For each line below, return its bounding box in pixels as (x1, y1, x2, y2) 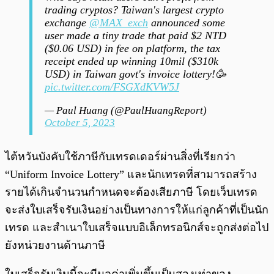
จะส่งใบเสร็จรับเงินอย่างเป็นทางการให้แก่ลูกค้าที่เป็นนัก (5, 204, 268, 217)
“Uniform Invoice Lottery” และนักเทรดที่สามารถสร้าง (5, 168, 257, 181)
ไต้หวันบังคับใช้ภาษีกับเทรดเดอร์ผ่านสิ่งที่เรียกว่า (5, 150, 235, 163)
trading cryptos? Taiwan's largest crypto (45, 4, 224, 17)
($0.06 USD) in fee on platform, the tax (45, 42, 220, 55)
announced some (148, 17, 225, 29)
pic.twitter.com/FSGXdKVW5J (45, 81, 179, 94)
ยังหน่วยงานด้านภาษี (5, 239, 105, 252)
